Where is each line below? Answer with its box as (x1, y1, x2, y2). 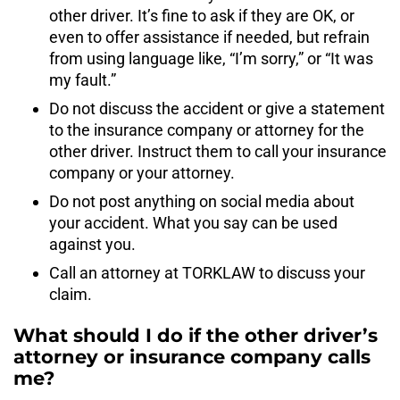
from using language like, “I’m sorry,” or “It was (49, 49, 373, 69)
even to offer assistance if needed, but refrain (49, 28, 370, 47)
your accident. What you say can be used (49, 213, 337, 233)
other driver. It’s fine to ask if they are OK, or (49, 6, 354, 26)
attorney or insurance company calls (13, 345, 371, 368)
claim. (49, 285, 92, 304)
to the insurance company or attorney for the (49, 121, 364, 140)
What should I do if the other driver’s (13, 323, 378, 346)
